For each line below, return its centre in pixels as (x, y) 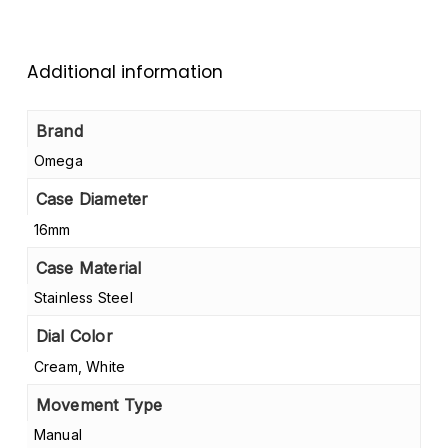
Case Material (88, 267)
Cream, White (79, 366)
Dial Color (74, 336)
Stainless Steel (83, 298)
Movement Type (99, 404)
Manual (58, 435)
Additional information (124, 71)
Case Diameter (92, 199)
